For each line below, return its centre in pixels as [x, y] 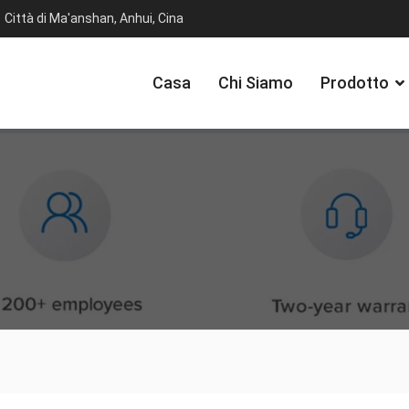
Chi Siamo [256, 83]
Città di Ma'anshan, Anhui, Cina [94, 18]
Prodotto [355, 83]
